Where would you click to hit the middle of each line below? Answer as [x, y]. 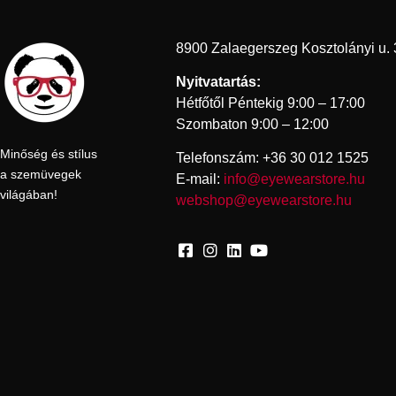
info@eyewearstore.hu [294, 179]
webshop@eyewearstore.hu [263, 201]
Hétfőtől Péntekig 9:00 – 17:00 [270, 103]
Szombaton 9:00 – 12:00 [252, 124]
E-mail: [199, 179]
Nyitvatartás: [218, 81]
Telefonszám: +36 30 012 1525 [272, 158]
